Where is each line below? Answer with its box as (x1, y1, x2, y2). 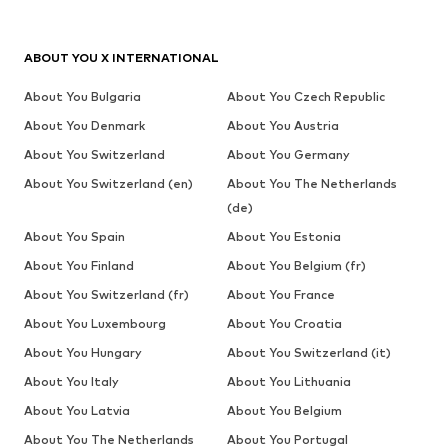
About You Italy (24, 374, 119, 390)
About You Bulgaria (24, 89, 141, 105)
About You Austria (226, 118, 339, 134)
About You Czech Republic (226, 89, 385, 105)
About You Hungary (24, 345, 142, 361)
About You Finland (24, 258, 134, 274)
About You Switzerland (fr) (24, 287, 189, 303)
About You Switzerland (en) (24, 176, 193, 192)
